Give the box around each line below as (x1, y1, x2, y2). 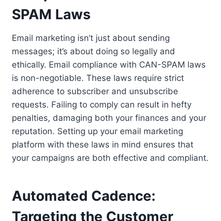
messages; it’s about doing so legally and (12, 46, 175, 56)
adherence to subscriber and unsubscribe (12, 86, 178, 96)
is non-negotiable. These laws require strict (12, 73, 184, 83)
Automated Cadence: (12, 187, 155, 204)
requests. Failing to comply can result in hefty (12, 100, 191, 110)
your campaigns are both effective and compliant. (12, 153, 209, 163)
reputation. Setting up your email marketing (12, 126, 183, 136)
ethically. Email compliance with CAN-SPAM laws (12, 60, 206, 70)
